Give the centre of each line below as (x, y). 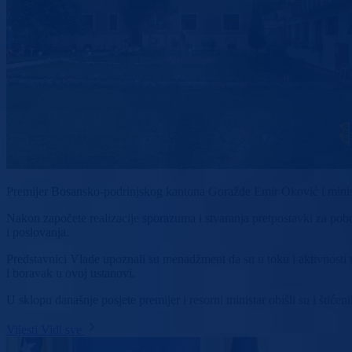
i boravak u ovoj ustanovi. (71, 273)
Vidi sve (63, 330)
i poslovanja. (38, 233)
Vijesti (24, 330)
